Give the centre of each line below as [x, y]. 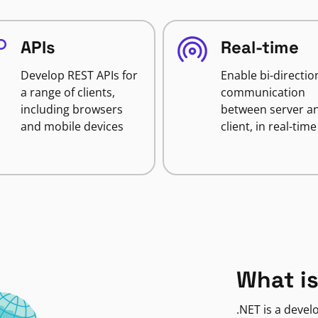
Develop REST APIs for [79, 75]
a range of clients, [67, 92]
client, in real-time [269, 126]
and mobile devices [72, 126]
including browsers [71, 109]
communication [263, 92]
